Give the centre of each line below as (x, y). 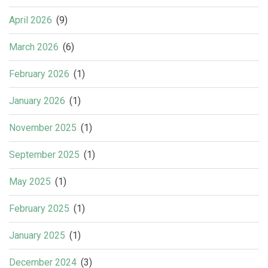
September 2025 (44, 154)
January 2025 (37, 235)
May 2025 (30, 181)
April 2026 (31, 20)
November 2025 (43, 127)
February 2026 (39, 74)
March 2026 (34, 47)
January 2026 (37, 100)
